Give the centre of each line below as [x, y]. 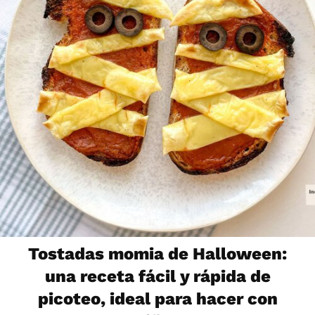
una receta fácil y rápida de [157, 276]
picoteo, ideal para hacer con [157, 298]
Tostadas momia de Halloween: [157, 253]
